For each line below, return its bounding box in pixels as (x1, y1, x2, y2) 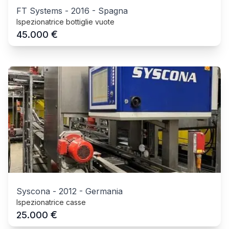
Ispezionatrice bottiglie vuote (16, 17, 114, 26)
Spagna (98, 5, 128, 16)
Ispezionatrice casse (16, 197, 86, 207)
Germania (85, 186, 123, 196)
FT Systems (16, 5, 62, 16)
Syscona (16, 186, 50, 196)
